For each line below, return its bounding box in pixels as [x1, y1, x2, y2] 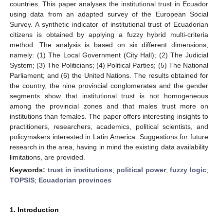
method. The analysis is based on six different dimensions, [10, 40, 208, 49]
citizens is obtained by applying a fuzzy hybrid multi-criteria [10, 30, 208, 38]
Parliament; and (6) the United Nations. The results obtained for [10, 71, 208, 79]
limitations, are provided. [10, 153, 85, 161]
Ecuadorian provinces [38, 176, 111, 184]
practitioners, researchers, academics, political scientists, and [10, 122, 208, 130]
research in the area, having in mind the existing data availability [10, 143, 208, 151]
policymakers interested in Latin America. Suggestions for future [10, 132, 208, 141]
